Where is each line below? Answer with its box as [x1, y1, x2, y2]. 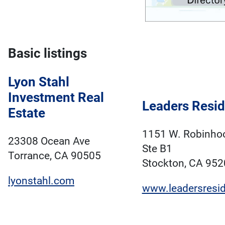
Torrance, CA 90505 [8, 150, 101, 162]
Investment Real [8, 90, 104, 105]
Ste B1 [142, 143, 172, 155]
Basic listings [8, 45, 87, 61]
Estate [8, 105, 45, 121]
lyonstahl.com [8, 175, 74, 187]
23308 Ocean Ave [8, 135, 90, 148]
